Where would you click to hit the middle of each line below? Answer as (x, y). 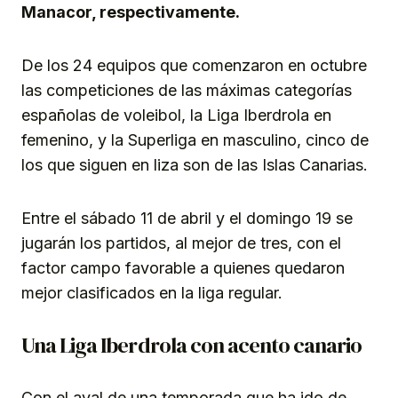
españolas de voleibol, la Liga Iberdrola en (176, 115)
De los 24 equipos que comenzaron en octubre (194, 66)
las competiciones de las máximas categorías (187, 91)
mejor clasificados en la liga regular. (152, 293)
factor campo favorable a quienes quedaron (183, 268)
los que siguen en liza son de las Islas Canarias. (195, 165)
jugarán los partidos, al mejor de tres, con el (181, 243)
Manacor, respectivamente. (131, 12)
